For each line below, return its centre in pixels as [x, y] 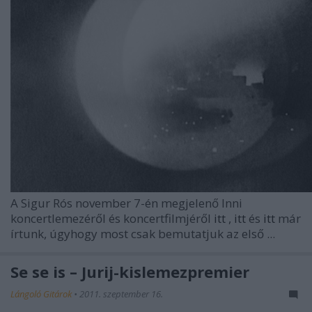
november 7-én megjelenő [148, 203]
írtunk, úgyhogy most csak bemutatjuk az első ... [143, 234]
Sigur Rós [48, 203]
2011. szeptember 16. [121, 294]
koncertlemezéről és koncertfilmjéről [112, 219]
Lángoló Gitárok [42, 294]
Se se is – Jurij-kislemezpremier [130, 272]
